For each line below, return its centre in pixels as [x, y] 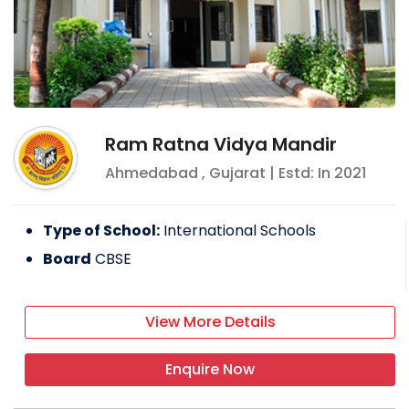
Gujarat [237, 173]
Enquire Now [210, 370]
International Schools [240, 231]
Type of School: [101, 231]
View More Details [210, 322]
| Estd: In [300, 173]
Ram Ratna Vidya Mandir [221, 145]
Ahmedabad [152, 173]
